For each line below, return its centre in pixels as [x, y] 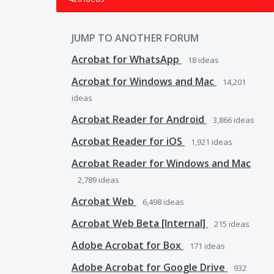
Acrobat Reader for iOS [128, 141]
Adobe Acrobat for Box [128, 245]
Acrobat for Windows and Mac [144, 81]
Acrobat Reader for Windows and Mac [161, 163]
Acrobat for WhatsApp [127, 59]
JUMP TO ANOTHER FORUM [135, 38]
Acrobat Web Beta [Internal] [140, 223]
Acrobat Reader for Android [139, 119]
